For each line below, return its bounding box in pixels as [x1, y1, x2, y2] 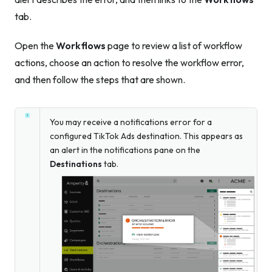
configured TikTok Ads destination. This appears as [50, 131, 243, 142]
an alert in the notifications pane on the [50, 144, 200, 156]
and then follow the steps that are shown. [15, 73, 185, 86]
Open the [15, 39, 56, 52]
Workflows [56, 39, 106, 52]
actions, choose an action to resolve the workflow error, [15, 56, 244, 69]
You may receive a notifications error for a [50, 117, 212, 128]
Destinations [50, 158, 102, 170]
